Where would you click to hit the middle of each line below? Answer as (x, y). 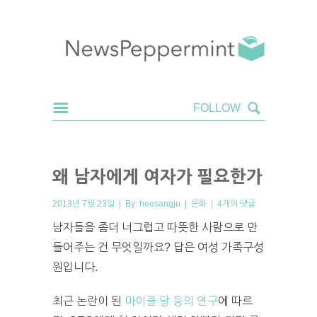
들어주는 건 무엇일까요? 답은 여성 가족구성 (158, 247)
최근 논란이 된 (88, 301)
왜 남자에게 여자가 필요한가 (157, 176)
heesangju (160, 203)
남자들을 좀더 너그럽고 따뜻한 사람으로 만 (155, 227)
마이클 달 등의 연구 (171, 301)
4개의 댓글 (236, 203)
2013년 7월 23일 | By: (96, 203)
